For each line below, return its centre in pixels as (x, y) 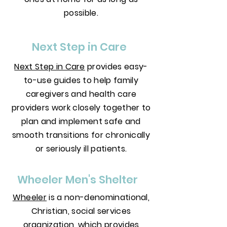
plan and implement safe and (81, 121)
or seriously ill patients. (81, 149)
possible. (81, 13)
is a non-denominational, (98, 197)
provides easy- (116, 67)
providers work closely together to (81, 108)
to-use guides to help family (81, 80)
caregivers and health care (81, 94)
